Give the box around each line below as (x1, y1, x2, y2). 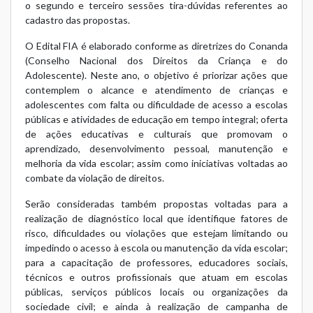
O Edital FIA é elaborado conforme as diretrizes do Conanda (25, 40, 288, 52)
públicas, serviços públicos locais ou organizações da (25, 286, 288, 298)
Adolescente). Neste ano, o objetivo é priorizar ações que (25, 69, 288, 82)
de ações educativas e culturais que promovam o (25, 128, 288, 140)
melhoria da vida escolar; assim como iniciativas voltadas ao (25, 157, 288, 170)
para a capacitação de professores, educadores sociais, (25, 256, 288, 269)
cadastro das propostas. (25, 14, 130, 27)
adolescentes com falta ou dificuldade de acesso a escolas (25, 99, 288, 111)
